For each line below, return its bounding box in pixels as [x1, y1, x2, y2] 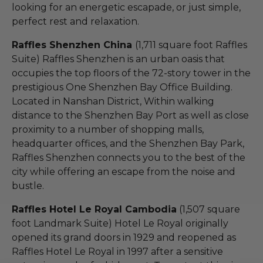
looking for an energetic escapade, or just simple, [12, 1, 241, 13]
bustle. [12, 180, 44, 191]
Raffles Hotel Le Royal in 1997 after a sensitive [12, 245, 223, 257]
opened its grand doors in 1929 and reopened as [12, 231, 236, 243]
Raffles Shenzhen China [12, 39, 135, 50]
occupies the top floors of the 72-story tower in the [12, 67, 251, 79]
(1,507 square [177, 203, 240, 215]
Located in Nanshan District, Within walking [12, 95, 214, 107]
